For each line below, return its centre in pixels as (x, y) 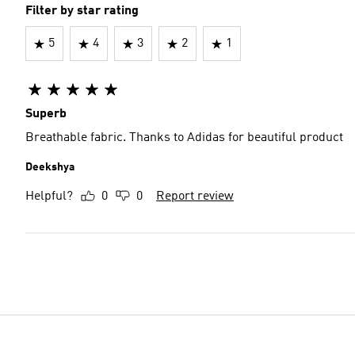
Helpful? (49, 197)
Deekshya (50, 167)
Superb (46, 114)
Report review (195, 197)
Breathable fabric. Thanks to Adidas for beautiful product (184, 138)
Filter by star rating (82, 11)
